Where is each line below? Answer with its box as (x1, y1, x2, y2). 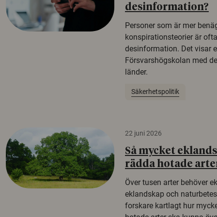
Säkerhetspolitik (131, 88, 179, 96)
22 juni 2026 (125, 129, 162, 137)
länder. (125, 67, 148, 77)
